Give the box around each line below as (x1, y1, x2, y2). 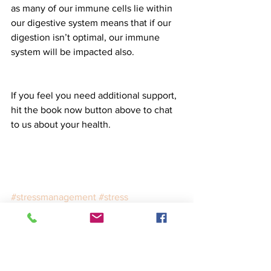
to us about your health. (11, 119, 113, 130)
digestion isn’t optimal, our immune (11, 32, 162, 43)
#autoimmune (11, 206, 70, 217)
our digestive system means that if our (11, 18, 174, 28)
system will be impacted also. (11, 47, 137, 57)
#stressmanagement (11, 192, 96, 203)
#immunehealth (72, 206, 139, 217)
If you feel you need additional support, (11, 90, 179, 101)
